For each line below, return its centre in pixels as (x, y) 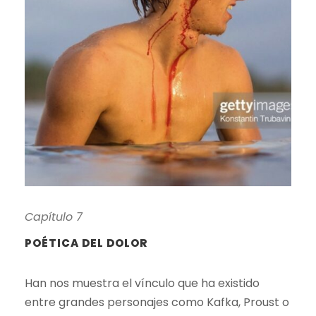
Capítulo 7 (54, 217)
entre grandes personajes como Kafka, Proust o (157, 302)
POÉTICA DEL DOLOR (86, 243)
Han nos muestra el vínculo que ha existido (142, 283)
